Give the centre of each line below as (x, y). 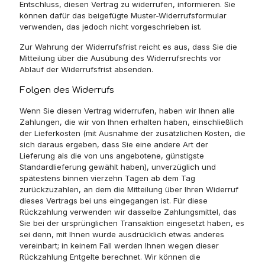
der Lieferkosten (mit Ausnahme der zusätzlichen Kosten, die (132, 133)
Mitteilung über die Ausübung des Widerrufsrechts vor (120, 58)
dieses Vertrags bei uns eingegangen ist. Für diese (114, 201)
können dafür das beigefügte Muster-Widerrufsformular (123, 15)
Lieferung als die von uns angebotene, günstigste (112, 156)
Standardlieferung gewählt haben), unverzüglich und (118, 167)
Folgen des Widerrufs (67, 90)
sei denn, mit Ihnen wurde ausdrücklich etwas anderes (122, 234)
